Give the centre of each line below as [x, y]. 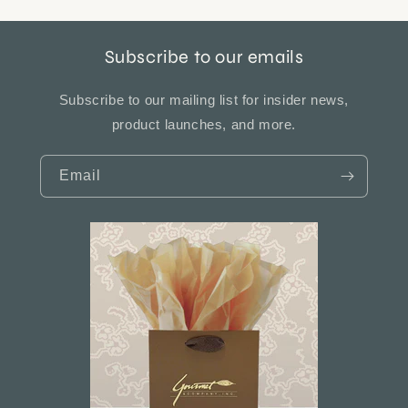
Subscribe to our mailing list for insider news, [204, 100]
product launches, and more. [204, 125]
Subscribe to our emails [204, 57]
